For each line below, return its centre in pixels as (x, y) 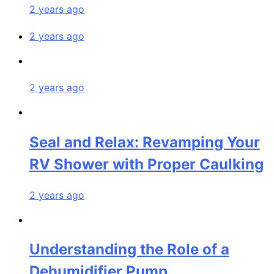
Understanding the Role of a (129, 250)
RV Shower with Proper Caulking (146, 164)
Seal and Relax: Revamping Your (145, 142)
